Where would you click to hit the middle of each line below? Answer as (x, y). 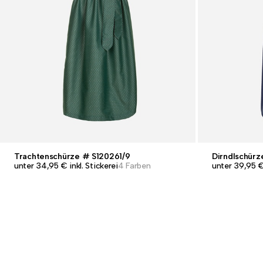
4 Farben (134, 166)
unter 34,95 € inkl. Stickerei (66, 166)
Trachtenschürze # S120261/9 (72, 156)
